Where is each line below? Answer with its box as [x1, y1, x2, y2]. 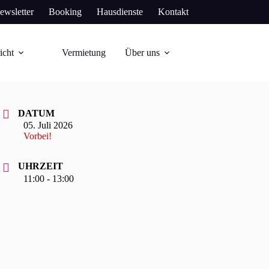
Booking [48, 7, 82, 17]
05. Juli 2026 [23, 120, 73, 131]
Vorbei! [23, 131, 52, 142]
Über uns [124, 47, 160, 58]
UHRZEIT [18, 161, 63, 172]
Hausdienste [96, 7, 143, 17]
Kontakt [157, 7, 189, 17]
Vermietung [61, 47, 106, 58]
